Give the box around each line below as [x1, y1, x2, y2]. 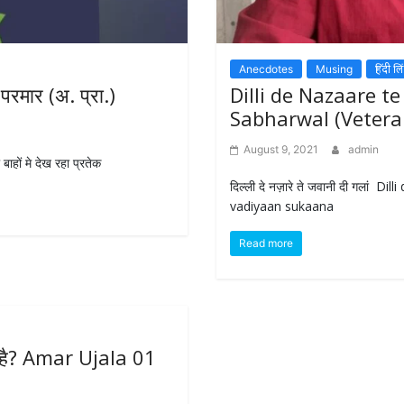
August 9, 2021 [243, 142, 319, 156]
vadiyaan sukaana [230, 197, 335, 215]
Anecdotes [239, 61, 294, 76]
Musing [316, 61, 353, 76]
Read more [239, 235, 294, 250]
